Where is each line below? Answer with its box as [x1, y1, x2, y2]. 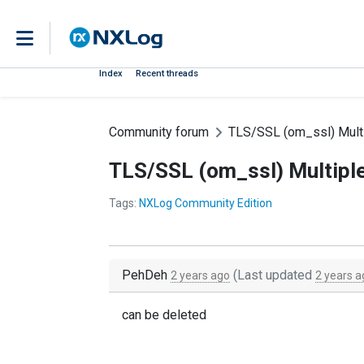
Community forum [109, 124, 209, 140]
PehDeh [122, 267, 171, 283]
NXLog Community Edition [139, 197, 272, 210]
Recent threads [136, 68, 198, 79]
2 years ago [171, 269, 230, 282]
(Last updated [230, 267, 315, 283]
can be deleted [122, 307, 206, 323]
